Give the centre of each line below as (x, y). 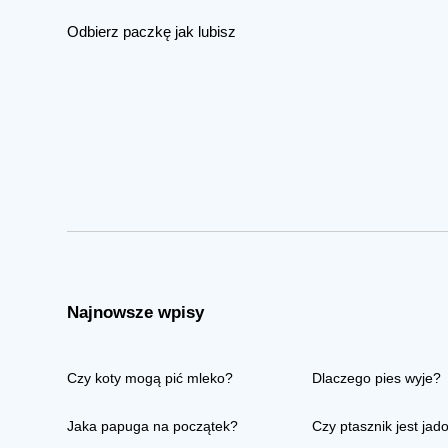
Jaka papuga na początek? (153, 426)
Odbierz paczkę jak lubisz (152, 32)
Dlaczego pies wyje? (377, 378)
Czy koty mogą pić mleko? (150, 378)
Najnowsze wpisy (136, 313)
